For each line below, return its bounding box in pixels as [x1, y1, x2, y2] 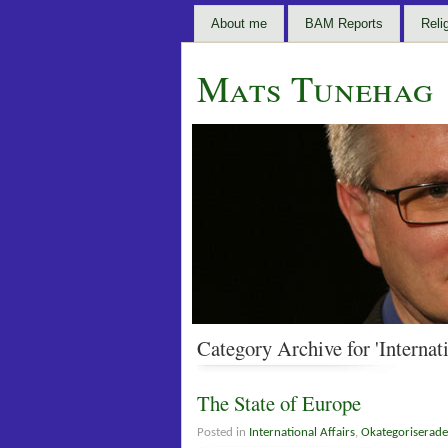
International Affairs [249, 426, 355, 440]
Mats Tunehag [197, 64, 433, 112]
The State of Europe [197, 389, 361, 418]
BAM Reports [305, 16, 383, 31]
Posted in [197, 426, 249, 440]
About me [211, 16, 267, 31]
